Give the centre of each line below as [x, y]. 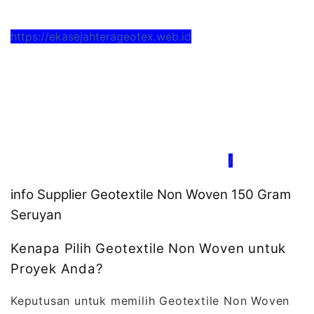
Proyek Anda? [57, 268]
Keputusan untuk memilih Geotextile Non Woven [150, 300]
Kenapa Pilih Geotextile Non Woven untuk [149, 248]
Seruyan [36, 215]
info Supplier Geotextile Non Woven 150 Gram [151, 195]
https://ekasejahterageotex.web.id [101, 36]
